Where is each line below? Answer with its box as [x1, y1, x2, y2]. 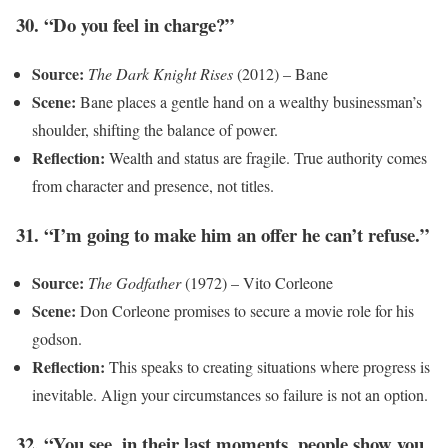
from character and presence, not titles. [32, 174, 274, 196]
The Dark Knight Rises [88, 62, 233, 84]
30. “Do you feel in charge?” [16, 11, 234, 39]
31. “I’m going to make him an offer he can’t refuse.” [16, 220, 429, 248]
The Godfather [88, 272, 181, 294]
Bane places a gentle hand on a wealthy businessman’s [76, 90, 422, 112]
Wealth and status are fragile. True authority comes [105, 146, 427, 168]
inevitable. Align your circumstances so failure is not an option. [32, 384, 428, 406]
